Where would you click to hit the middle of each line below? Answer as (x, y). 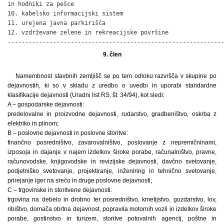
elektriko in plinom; (33, 123)
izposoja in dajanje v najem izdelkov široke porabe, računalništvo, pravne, (112, 152)
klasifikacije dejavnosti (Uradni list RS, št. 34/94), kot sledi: (86, 95)
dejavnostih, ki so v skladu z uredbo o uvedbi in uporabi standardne (112, 85)
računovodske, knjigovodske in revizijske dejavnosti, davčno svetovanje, (112, 161)
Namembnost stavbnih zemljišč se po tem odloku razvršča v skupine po (116, 76)
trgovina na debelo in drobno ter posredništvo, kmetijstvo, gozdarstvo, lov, (112, 199)
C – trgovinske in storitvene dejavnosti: (60, 190)
